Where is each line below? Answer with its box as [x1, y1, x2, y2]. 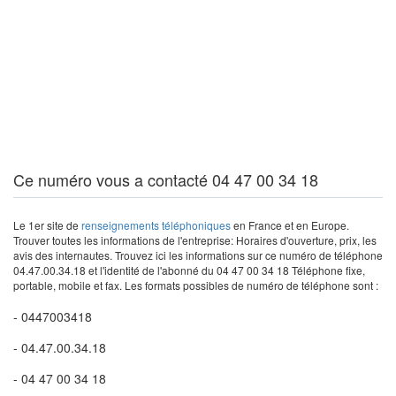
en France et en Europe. [231, 217, 349, 232]
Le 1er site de [13, 217, 81, 232]
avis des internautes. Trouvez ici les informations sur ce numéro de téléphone [13, 247, 383, 263]
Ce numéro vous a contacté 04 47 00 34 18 [13, 168, 318, 191]
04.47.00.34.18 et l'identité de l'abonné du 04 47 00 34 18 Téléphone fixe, [13, 263, 365, 278]
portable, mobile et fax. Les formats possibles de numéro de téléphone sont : [13, 278, 378, 293]
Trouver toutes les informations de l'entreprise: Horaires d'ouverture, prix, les [13, 232, 377, 247]
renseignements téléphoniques [81, 217, 231, 232]
